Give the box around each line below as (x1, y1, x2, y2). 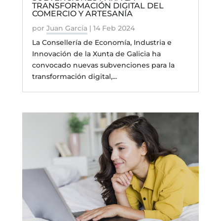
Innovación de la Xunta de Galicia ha (32, 49, 161, 59)
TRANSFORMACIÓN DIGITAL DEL (32, 1, 164, 11)
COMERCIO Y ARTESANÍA (32, 9, 133, 19)
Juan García (46, 24, 87, 33)
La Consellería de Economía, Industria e (32, 38, 172, 47)
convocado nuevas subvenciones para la (32, 61, 175, 70)
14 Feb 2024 (93, 24, 135, 33)
